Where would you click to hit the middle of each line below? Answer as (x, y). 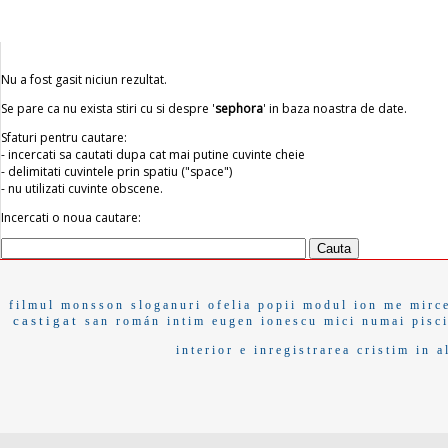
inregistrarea (302, 350)
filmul (31, 305)
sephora (239, 108)
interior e (211, 350)
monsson (92, 305)
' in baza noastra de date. (335, 108)
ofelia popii (252, 305)
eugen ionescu (264, 321)
